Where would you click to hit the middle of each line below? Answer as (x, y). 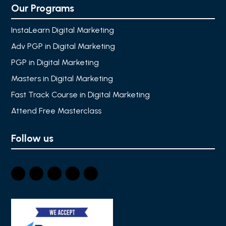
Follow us (33, 138)
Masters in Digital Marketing (62, 79)
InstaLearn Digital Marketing (63, 30)
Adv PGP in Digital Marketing (63, 46)
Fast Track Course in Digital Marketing (81, 95)
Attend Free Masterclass (56, 111)
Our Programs (43, 8)
